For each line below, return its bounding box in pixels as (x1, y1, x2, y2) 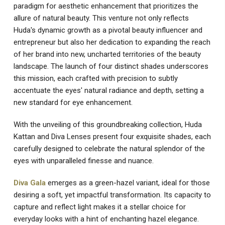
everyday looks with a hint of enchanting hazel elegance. (13, 214, 199, 224)
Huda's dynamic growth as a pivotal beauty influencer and (13, 26, 202, 35)
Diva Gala (13, 178, 46, 188)
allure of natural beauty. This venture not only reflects (13, 14, 189, 23)
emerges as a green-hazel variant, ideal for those (47, 178, 210, 188)
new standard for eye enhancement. (13, 98, 133, 107)
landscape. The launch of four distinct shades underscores (13, 62, 208, 71)
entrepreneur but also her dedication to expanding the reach (13, 38, 210, 47)
